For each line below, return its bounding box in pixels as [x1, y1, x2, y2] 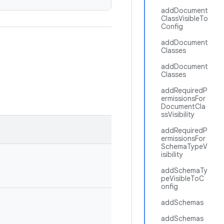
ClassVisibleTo [161, 14, 208, 23]
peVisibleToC [161, 174, 204, 183]
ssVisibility [161, 110, 194, 119]
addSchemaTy [161, 166, 207, 175]
